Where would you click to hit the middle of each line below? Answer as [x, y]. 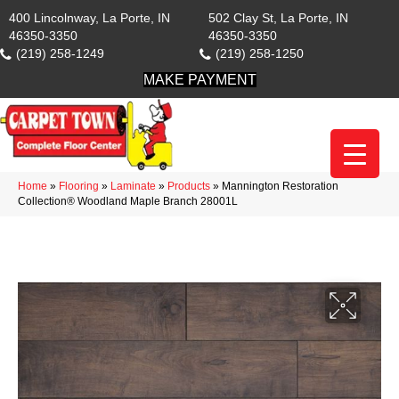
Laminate [133, 186]
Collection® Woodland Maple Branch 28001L [128, 201]
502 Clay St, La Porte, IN [278, 18]
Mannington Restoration [280, 186]
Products [189, 186]
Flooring [79, 186]
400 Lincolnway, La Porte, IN [90, 18]
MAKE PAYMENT [199, 80]
